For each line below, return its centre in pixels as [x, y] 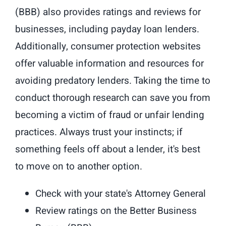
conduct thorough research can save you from [113, 98]
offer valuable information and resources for [109, 64]
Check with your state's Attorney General [121, 194]
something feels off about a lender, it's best [108, 150]
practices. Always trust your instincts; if [99, 132]
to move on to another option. [79, 167]
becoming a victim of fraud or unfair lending [110, 115]
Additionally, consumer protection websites [108, 47]
